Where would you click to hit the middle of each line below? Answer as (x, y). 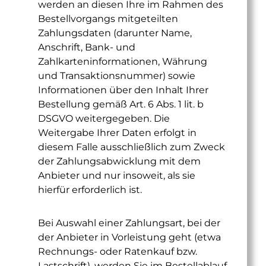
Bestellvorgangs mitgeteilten (108, 19)
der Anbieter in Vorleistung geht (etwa (129, 237)
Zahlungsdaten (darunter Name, (115, 33)
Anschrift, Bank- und (87, 47)
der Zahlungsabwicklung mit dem (119, 161)
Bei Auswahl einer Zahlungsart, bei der (129, 223)
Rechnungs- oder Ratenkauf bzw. (118, 251)
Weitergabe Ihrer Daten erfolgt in (117, 133)
